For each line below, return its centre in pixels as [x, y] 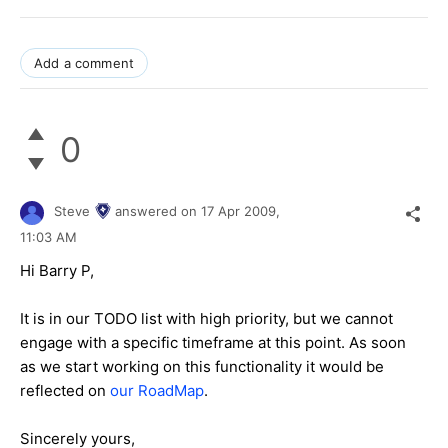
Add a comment [84, 63]
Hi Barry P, [57, 270]
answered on [158, 211]
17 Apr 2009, [242, 211]
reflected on [65, 390]
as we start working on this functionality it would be [202, 366]
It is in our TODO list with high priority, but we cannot [206, 318]
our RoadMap [157, 390]
